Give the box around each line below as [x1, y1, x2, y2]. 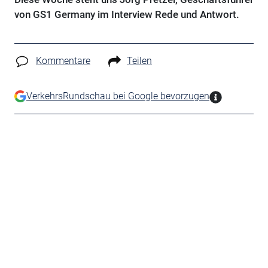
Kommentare [35, 55, 90, 66]
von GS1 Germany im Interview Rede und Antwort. [14, 8, 239, 20]
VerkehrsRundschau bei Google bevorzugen [26, 90, 209, 102]
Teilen [126, 55, 152, 66]
